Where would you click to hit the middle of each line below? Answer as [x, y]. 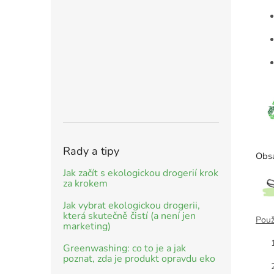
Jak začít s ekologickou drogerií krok [141, 173]
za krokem [85, 183]
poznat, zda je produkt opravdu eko [139, 258]
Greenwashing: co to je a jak [124, 248]
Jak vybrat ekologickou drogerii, [131, 205]
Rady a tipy [91, 151]
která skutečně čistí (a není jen [129, 216]
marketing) [87, 226]
